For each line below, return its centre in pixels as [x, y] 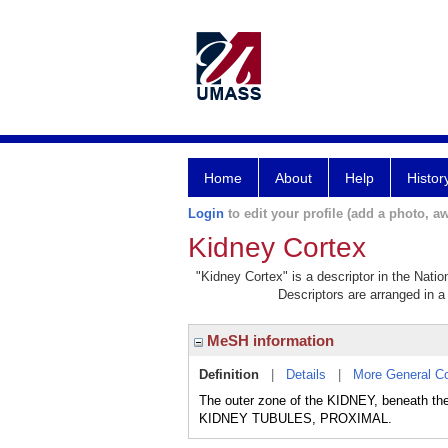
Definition [229, 374]
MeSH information [268, 340]
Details [306, 374]
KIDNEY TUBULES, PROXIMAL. [295, 418]
